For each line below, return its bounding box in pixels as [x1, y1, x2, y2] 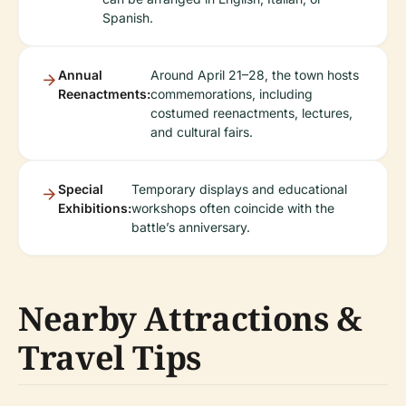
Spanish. [102, 10, 153, 25]
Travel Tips [18, 335, 202, 380]
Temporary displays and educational [131, 181, 347, 197]
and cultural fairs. [150, 124, 253, 140]
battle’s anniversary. [131, 219, 250, 235]
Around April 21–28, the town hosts [150, 67, 359, 82]
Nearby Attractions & [18, 296, 362, 341]
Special [58, 181, 103, 197]
